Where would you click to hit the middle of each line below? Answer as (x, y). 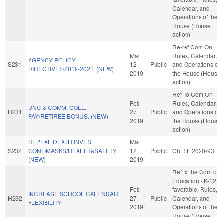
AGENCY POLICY (52, 60)
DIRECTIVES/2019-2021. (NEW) (71, 68)
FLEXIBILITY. (45, 202)
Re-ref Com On (192, 46)
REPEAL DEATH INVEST (61, 141)
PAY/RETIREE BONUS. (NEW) (68, 116)
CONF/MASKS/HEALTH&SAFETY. (73, 150)
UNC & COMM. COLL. (57, 107)
